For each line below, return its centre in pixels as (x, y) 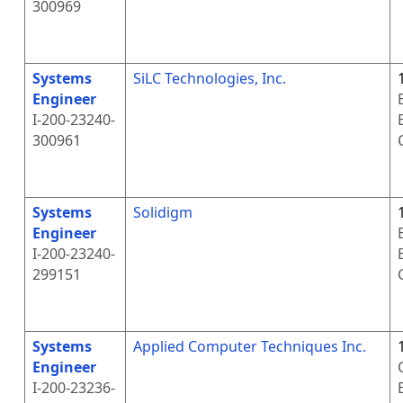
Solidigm (162, 212)
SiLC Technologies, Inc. (209, 78)
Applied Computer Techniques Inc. (249, 346)
